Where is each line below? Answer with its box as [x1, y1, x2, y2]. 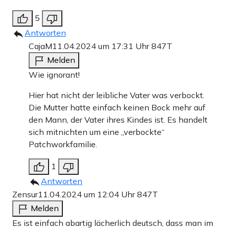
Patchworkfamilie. [29, 139, 97, 150]
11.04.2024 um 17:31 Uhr [52, 41, 151, 52]
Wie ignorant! [29, 70, 80, 80]
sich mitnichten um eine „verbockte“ [29, 127, 165, 138]
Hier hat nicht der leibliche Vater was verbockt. [29, 90, 204, 101]
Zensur [12, 189, 38, 200]
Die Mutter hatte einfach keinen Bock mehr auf [29, 102, 205, 113]
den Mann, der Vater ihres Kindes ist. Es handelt [29, 114, 208, 125]
